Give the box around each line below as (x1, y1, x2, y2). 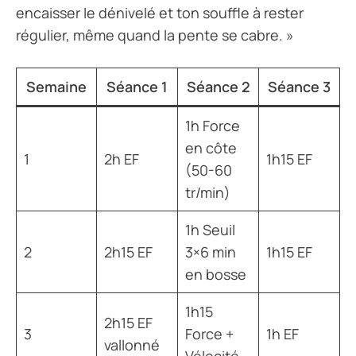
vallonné (104, 335, 160, 354)
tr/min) (185, 182, 230, 202)
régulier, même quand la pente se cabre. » (16, 25, 294, 44)
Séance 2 (186, 76, 250, 96)
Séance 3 (268, 76, 331, 96)
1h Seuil (185, 219, 235, 239)
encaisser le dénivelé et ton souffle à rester (16, 2, 304, 22)
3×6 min (185, 242, 236, 261)
